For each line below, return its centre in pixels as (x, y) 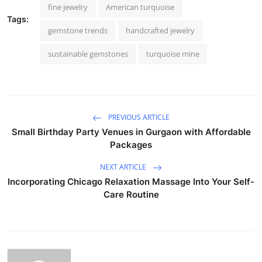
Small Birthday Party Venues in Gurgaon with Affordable (131, 132)
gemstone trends (78, 30)
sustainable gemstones (88, 54)
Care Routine (131, 194)
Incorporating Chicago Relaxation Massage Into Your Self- (131, 181)
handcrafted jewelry (160, 30)
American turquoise (140, 7)
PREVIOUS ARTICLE (138, 117)
